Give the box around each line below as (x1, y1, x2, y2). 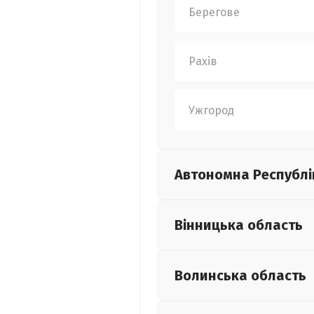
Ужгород (189, 103, 234, 117)
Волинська (175, 267, 251, 284)
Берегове (189, 5, 240, 19)
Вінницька (175, 217, 247, 233)
